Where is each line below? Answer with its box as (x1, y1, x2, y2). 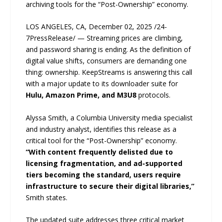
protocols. (136, 90, 171, 100)
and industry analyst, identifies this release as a (26, 124, 177, 134)
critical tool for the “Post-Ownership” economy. (26, 135, 177, 145)
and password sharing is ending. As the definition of (26, 45, 191, 55)
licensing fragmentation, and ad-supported (26, 158, 183, 168)
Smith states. (26, 192, 68, 202)
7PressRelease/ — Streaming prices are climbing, (26, 33, 183, 43)
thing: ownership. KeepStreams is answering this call (26, 67, 193, 77)
